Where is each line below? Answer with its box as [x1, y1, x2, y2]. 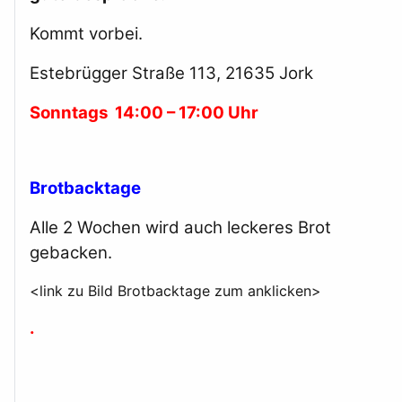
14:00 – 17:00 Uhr [115, 102, 258, 124]
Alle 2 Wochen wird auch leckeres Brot [30, 217, 331, 239]
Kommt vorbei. [30, 23, 147, 45]
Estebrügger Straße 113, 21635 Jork [30, 63, 313, 84]
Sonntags [30, 102, 115, 124]
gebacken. [30, 242, 112, 264]
